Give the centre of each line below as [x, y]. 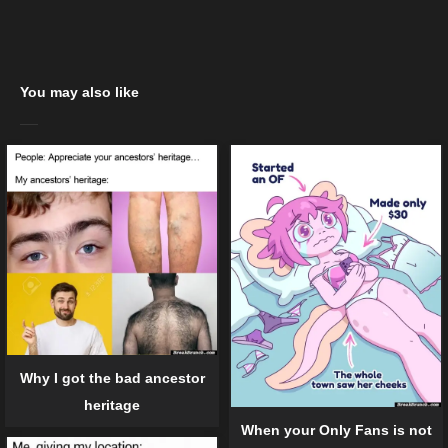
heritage [112, 404]
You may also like [79, 91]
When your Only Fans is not [336, 430]
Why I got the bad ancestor [112, 377]
